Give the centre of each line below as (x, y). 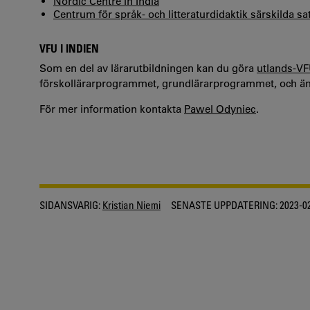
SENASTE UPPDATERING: (224, 204)
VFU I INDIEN (69, 48)
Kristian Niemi (131, 204)
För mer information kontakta (112, 109)
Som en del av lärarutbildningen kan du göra (148, 68)
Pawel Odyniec (220, 109)
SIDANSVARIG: (70, 204)
